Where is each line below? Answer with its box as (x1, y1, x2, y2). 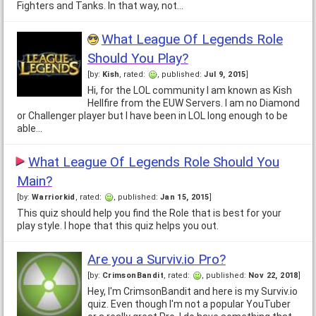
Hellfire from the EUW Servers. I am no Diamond (87, 97, 300, 109)
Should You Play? (87, 50, 188, 67)
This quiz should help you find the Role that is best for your (16, 207, 281, 219)
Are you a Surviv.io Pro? (87, 251, 226, 268)
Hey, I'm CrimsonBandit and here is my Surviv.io (87, 286, 298, 298)
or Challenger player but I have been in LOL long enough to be (16, 110, 288, 122)
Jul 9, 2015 (204, 70, 246, 80)
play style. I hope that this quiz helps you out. (16, 220, 219, 232)
